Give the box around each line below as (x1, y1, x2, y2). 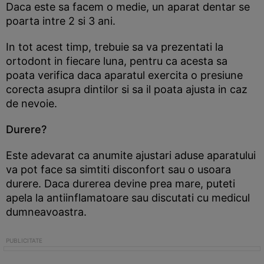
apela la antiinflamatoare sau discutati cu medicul (6, 192, 250, 204)
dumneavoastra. (6, 206, 87, 218)
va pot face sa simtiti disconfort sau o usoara (6, 163, 231, 176)
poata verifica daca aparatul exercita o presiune (6, 69, 243, 81)
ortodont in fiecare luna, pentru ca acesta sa (6, 55, 227, 67)
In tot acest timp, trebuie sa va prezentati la (6, 41, 223, 53)
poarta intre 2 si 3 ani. (6, 15, 115, 27)
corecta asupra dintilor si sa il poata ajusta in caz (6, 83, 247, 95)
